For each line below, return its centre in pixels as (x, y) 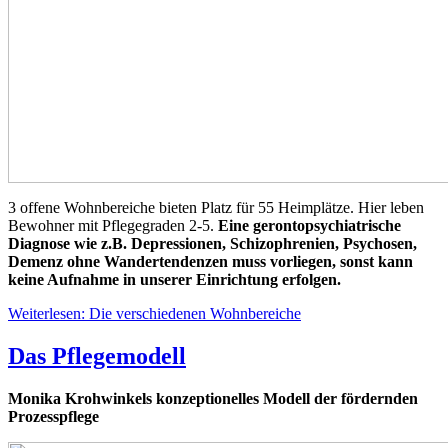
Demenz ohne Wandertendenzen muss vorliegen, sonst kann (210, 261)
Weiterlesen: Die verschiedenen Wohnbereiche (154, 313)
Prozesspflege (53, 416)
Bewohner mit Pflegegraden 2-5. (113, 225)
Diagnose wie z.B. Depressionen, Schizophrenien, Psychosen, (212, 243)
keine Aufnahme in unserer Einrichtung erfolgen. (178, 279)
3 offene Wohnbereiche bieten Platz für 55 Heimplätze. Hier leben (216, 207)
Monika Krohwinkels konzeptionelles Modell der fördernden (213, 398)
